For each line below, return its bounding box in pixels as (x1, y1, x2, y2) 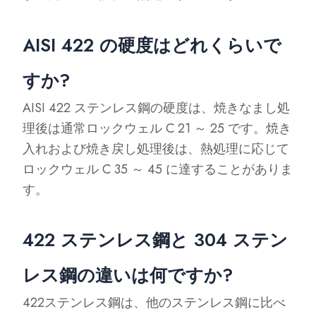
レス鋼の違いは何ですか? (23, 262, 233, 288)
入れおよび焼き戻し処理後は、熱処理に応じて (23, 139, 290, 158)
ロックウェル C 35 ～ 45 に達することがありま (23, 159, 293, 178)
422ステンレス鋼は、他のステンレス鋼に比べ (23, 293, 286, 312)
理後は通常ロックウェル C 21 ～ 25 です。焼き (23, 119, 292, 138)
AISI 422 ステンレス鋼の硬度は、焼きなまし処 (23, 98, 291, 117)
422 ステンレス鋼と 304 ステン (23, 227, 288, 253)
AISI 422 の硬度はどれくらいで (23, 32, 282, 58)
